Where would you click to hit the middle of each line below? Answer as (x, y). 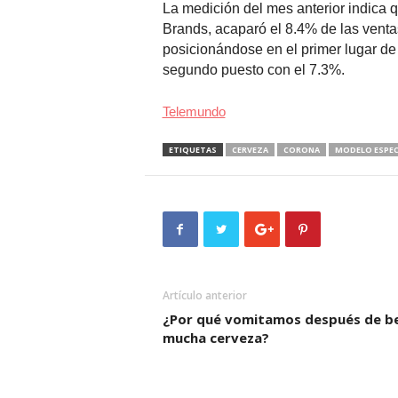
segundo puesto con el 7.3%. (253, 70)
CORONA (301, 150)
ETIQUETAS (192, 150)
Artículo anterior (204, 296)
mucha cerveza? (215, 338)
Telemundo (194, 112)
